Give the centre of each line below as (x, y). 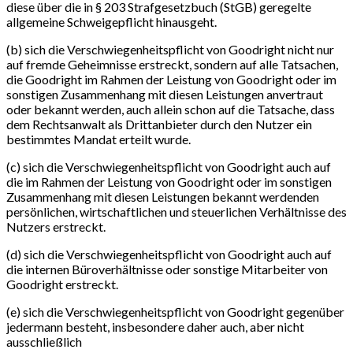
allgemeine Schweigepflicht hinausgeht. (111, 21)
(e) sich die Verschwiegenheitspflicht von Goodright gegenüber (175, 311)
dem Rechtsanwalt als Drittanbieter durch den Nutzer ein (159, 124)
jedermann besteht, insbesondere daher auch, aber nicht (155, 326)
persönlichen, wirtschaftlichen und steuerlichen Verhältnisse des (176, 211)
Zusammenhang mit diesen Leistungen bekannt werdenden (163, 196)
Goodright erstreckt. (62, 284)
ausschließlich (44, 341)
